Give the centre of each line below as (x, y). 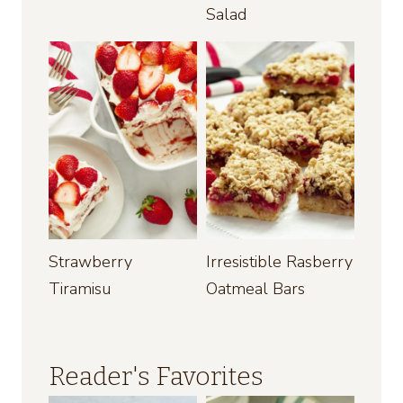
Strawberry (90, 262)
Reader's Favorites (156, 377)
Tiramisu (80, 289)
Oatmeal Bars (255, 289)
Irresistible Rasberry (279, 262)
